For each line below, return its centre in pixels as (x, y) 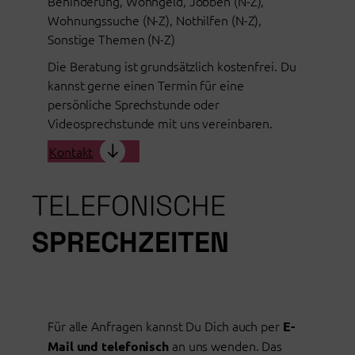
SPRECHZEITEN (130, 242)
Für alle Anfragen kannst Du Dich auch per (165, 325)
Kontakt (71, 152)
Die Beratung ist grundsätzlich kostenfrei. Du (172, 66)
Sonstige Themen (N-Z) (111, 39)
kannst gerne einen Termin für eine (146, 85)
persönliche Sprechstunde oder (134, 104)
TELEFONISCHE (129, 205)
